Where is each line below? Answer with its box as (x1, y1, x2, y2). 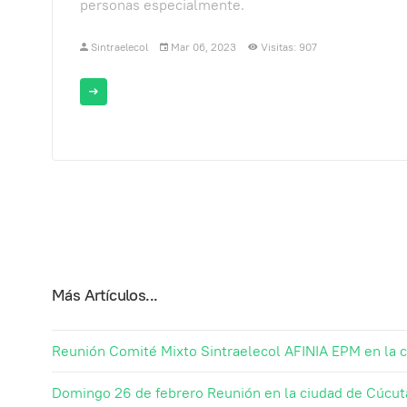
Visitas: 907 (260, 39, 317, 54)
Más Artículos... (52, 283, 158, 305)
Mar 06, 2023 (170, 39, 236, 54)
